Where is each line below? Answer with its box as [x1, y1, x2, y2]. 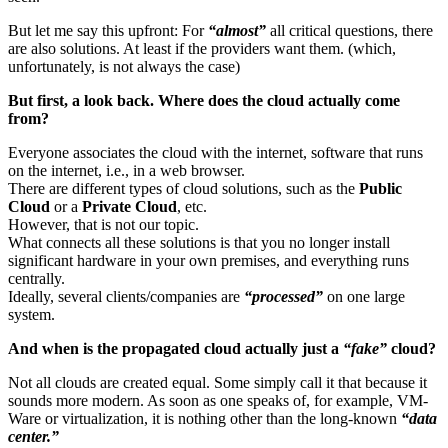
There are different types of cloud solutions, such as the [8, 179, 359, 197]
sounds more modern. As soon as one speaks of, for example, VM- [8, 391, 428, 409]
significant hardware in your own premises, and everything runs [8, 251, 409, 269]
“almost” [208, 21, 266, 39]
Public [359, 179, 402, 197]
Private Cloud [82, 197, 177, 215]
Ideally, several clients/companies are [8, 287, 244, 305]
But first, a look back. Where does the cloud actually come [8, 91, 400, 109]
